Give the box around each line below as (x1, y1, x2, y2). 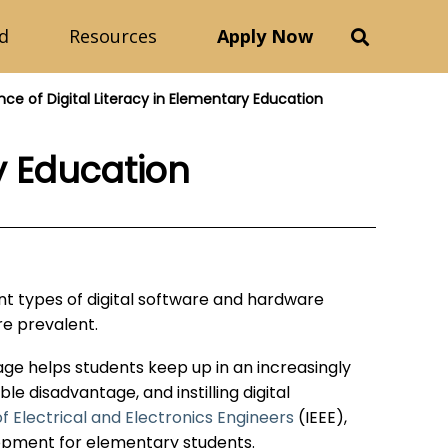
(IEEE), (294, 406, 347, 433)
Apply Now (217, 24, 313, 49)
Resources (69, 24, 157, 49)
